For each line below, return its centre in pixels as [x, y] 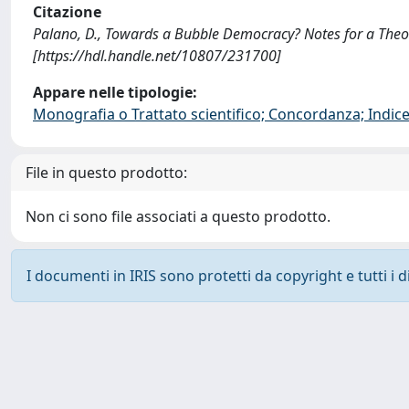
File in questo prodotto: [106, 172]
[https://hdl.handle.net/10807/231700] [157, 55]
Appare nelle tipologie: [115, 92]
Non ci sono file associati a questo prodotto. [178, 216]
